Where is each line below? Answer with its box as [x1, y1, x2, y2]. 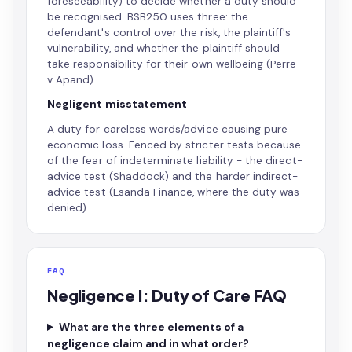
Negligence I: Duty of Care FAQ [47, 285, 287, 305]
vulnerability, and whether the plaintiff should [47, 42, 280, 55]
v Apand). [47, 73, 97, 86]
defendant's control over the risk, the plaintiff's [47, 26, 291, 39]
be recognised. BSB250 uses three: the [47, 10, 248, 24]
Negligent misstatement [47, 97, 188, 111]
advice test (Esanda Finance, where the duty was [47, 185, 300, 199]
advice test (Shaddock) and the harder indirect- [47, 170, 299, 183]
